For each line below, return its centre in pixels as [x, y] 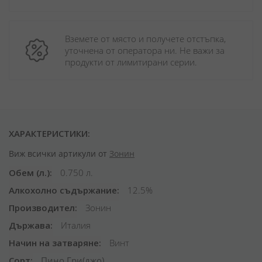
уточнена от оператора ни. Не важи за [145, 50]
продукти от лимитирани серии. [131, 62]
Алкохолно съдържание [63, 190]
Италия [75, 225]
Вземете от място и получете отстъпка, [145, 39]
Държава [30, 225]
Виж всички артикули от [59, 154]
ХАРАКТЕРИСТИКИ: [49, 133]
